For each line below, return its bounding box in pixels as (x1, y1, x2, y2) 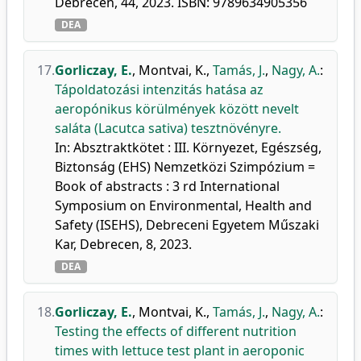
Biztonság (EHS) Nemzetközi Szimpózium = (55, 158, 315, 176)
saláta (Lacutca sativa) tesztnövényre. (55, 119, 281, 137)
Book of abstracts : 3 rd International (55, 177, 280, 195)
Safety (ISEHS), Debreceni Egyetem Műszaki (55, 216, 319, 234)
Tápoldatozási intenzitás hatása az (55, 81, 263, 98)
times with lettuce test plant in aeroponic (55, 342, 305, 359)
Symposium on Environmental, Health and (55, 197, 312, 214)
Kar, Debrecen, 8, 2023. (55, 235, 192, 253)
